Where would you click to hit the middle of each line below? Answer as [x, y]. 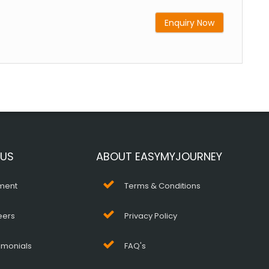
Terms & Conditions [163, 186]
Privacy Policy [151, 216]
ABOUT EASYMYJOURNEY [159, 156]
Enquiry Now [189, 23]
